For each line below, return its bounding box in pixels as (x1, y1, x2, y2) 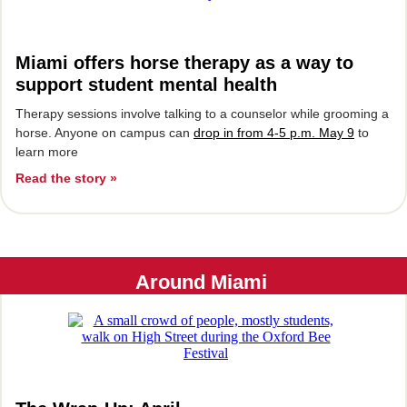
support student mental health (15, 74, 277, 94)
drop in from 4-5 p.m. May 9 (194, 125, 354, 140)
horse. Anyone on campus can (15, 125, 194, 140)
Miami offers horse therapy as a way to (15, 53, 353, 73)
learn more (15, 144, 78, 159)
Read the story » (15, 171, 117, 185)
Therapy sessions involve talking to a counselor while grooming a (15, 106, 389, 121)
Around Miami (134, 271, 273, 293)
